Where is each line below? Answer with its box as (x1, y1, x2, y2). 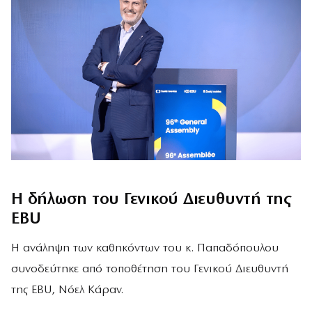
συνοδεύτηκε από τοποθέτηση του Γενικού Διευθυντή (11, 263, 288, 276)
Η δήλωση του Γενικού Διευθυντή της (11, 191, 291, 208)
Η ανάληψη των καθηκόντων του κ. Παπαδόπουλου (11, 242, 279, 255)
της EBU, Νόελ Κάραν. (11, 284, 123, 297)
